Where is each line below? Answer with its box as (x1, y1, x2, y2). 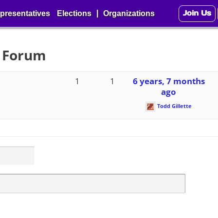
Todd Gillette (157, 102, 192, 109)
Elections (57, 9, 91, 18)
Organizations (103, 9, 155, 18)
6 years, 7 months (132, 75, 205, 87)
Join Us (183, 8, 211, 18)
